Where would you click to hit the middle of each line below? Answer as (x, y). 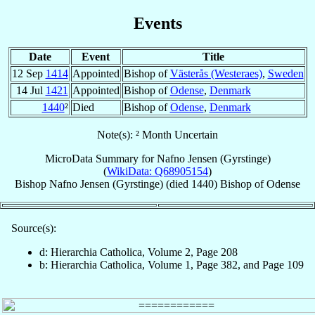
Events (157, 23)
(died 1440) (192, 184)
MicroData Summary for (101, 158)
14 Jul (31, 90)
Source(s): (34, 228)
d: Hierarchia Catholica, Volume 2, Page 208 (139, 252)
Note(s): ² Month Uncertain (157, 134)
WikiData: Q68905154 (157, 171)
